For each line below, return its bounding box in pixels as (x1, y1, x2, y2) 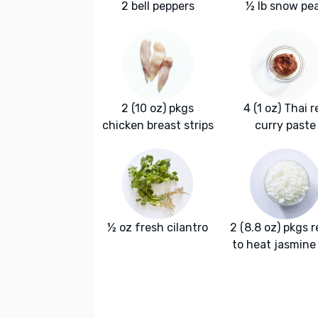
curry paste (255, 119, 316, 132)
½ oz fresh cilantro (107, 221, 208, 234)
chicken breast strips (102, 119, 214, 132)
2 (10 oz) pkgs (121, 102, 194, 115)
